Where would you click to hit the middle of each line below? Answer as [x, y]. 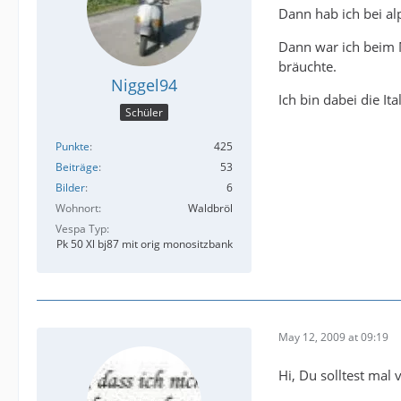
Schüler [144, 112]
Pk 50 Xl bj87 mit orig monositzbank [145, 243]
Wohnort [77, 208]
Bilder [70, 187]
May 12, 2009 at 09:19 [333, 337]
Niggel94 [144, 85]
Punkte [73, 146]
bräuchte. [307, 67]
